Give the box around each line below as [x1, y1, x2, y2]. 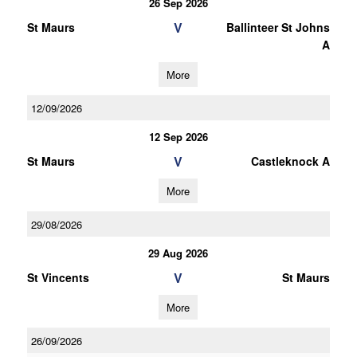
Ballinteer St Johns [226, 19, 330, 35]
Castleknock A [250, 153, 330, 169]
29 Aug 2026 [148, 245, 209, 261]
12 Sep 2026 [148, 129, 208, 144]
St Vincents [26, 269, 89, 285]
